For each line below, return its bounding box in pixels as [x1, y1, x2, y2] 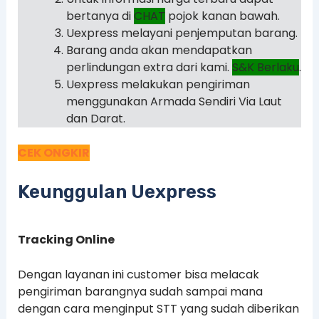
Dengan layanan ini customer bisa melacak [17, 266, 259, 283]
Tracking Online [17, 231, 115, 248]
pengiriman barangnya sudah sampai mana [17, 283, 263, 300]
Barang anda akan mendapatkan [66, 42, 252, 59]
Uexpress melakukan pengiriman [66, 76, 250, 93]
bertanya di [66, 8, 134, 25]
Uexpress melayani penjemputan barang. [66, 25, 298, 42]
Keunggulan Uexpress [17, 180, 216, 203]
